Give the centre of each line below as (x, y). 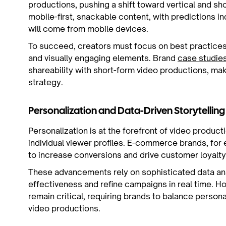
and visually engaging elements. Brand (103, 58)
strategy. (46, 82)
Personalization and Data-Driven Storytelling (127, 111)
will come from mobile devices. (88, 29)
